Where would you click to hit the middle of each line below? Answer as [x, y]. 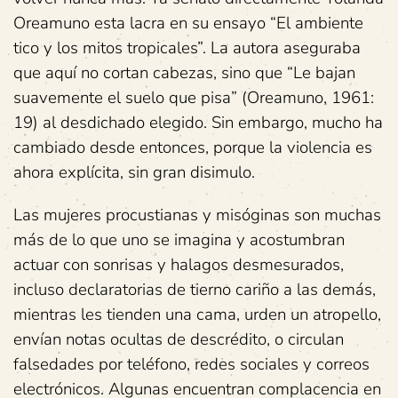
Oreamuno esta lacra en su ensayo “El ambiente [188, 23]
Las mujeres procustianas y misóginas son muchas [197, 215]
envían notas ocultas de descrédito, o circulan [179, 339]
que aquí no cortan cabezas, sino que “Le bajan [184, 73]
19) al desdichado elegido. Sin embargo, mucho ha [198, 123]
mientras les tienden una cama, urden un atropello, [197, 314]
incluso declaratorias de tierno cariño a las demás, [195, 290]
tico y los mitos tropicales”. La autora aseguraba [187, 48]
